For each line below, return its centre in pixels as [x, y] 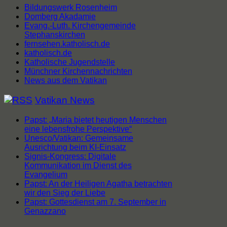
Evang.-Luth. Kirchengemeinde [80, 26]
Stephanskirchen [55, 35]
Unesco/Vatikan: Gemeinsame [79, 138]
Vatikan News [65, 100]
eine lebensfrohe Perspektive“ [78, 129]
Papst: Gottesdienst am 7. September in [95, 202]
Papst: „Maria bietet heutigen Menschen [96, 120]
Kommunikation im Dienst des [78, 165]
